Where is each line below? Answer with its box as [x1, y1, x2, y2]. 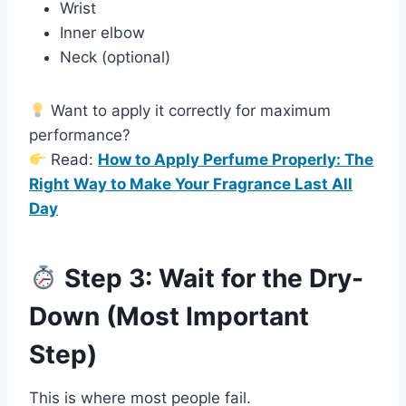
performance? [29, 126, 130, 145]
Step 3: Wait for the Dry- [57, 263, 363, 295]
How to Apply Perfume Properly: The [98, 150, 374, 169]
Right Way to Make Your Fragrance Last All [29, 175, 353, 194]
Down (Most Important [29, 301, 309, 333]
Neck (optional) [60, 48, 170, 67]
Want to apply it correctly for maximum [46, 101, 332, 121]
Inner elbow [60, 24, 145, 43]
